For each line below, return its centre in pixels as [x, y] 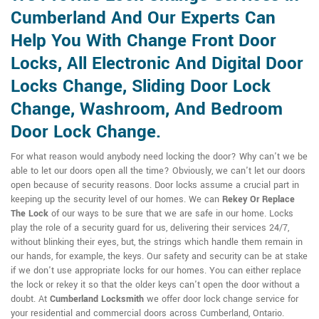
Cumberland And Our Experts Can [143, 18]
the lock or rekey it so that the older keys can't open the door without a [155, 285]
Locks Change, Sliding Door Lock [141, 87]
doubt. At [30, 299]
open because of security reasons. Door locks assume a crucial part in [155, 185]
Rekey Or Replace [258, 199]
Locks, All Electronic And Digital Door [157, 64]
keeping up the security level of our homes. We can [116, 199]
